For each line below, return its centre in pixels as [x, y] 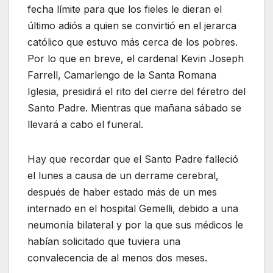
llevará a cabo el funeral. [85, 125]
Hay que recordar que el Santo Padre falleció [133, 159]
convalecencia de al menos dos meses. [117, 258]
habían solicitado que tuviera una [104, 242]
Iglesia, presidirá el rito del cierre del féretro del [136, 92]
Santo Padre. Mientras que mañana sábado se [134, 108]
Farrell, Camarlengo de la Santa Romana [122, 75]
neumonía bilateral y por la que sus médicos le [135, 225]
